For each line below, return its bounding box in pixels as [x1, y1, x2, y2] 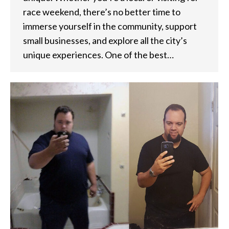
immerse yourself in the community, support [23, 20, 197, 32]
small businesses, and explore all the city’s [23, 34, 187, 46]
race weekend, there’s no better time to [23, 6, 180, 17]
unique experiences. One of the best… [23, 49, 174, 60]
